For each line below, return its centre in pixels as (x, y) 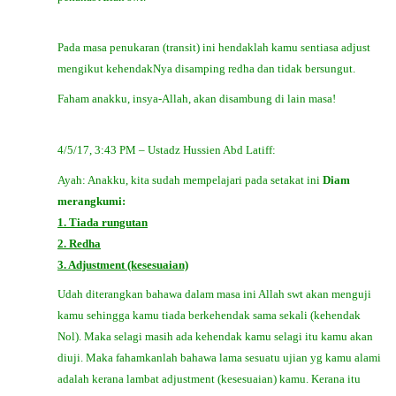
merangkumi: (91, 201)
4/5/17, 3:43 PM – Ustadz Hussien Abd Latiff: (167, 149)
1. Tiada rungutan (103, 222)
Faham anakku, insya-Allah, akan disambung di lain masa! (197, 99)
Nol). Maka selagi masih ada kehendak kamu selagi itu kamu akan (215, 337)
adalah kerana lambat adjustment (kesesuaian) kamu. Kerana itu (209, 379)
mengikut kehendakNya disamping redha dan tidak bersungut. (206, 69)
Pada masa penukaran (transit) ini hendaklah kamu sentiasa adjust (214, 48)
